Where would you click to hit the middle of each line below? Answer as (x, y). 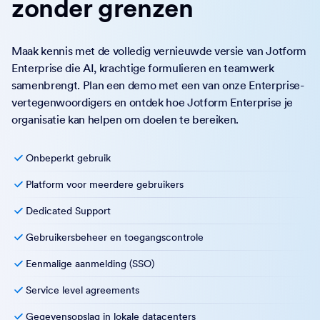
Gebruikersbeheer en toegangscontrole (115, 237)
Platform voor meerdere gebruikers (105, 185)
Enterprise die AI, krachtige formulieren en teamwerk (143, 68)
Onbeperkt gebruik (68, 158)
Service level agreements (82, 290)
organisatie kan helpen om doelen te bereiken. (125, 120)
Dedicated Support (68, 211)
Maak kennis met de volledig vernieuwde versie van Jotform (159, 51)
